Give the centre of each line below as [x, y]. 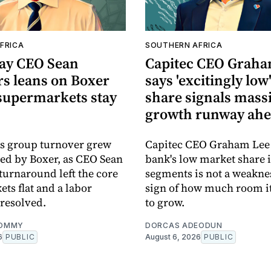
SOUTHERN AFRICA [184, 45]
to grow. [165, 203]
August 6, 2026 [173, 237]
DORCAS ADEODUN [184, 226]
